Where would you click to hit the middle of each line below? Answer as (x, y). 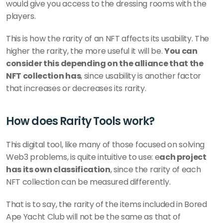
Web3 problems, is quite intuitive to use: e (83, 157)
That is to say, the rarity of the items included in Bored (107, 204)
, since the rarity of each (156, 169)
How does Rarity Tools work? (80, 121)
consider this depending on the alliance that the (105, 63)
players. (21, 16)
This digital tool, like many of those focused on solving (106, 145)
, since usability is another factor (141, 76)
